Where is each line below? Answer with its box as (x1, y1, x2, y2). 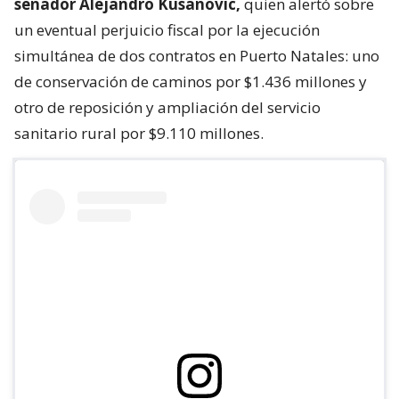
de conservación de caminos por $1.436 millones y (14, 71, 367, 93)
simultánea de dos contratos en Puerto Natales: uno (14, 45, 379, 67)
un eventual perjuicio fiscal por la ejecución (14, 20, 320, 41)
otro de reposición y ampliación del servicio (14, 97, 321, 118)
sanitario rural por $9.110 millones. (14, 123, 264, 144)
